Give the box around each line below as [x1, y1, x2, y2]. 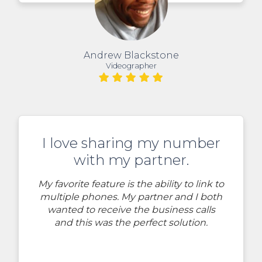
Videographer [105, 61, 157, 71]
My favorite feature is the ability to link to [38, 178, 224, 190]
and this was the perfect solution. [54, 217, 208, 229]
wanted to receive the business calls [47, 204, 215, 216]
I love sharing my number [42, 135, 220, 152]
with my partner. [73, 151, 189, 169]
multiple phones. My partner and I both [40, 191, 222, 203]
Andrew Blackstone [83, 50, 179, 61]
